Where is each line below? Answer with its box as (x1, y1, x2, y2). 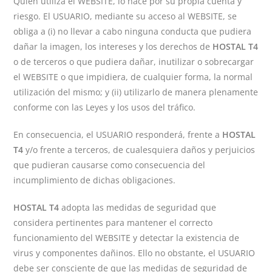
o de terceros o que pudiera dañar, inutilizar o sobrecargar (13, 56, 254, 67)
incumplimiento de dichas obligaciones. (13, 174, 176, 186)
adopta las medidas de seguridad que (59, 202, 217, 213)
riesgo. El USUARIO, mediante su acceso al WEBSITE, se (13, 10, 237, 22)
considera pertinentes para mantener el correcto (13, 217, 213, 228)
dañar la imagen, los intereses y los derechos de (13, 41, 213, 52)
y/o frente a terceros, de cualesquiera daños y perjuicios (23, 144, 256, 155)
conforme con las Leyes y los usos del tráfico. (13, 101, 196, 113)
